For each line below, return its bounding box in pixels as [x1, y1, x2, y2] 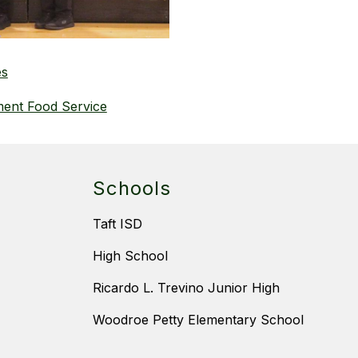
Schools [93, 176, 171, 200]
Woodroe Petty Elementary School [93, 311, 304, 328]
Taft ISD [93, 215, 142, 232]
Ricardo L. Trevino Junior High [93, 279, 280, 296]
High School [93, 247, 168, 264]
